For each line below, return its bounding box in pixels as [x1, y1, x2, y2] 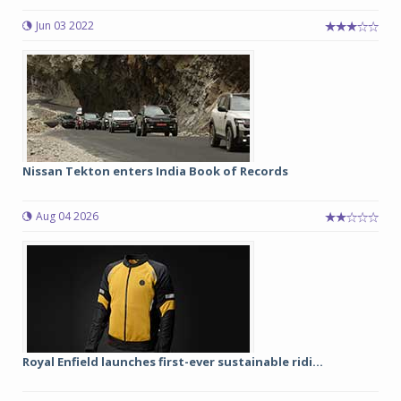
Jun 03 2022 [36, 18, 94, 33]
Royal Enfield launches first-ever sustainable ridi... [22, 354, 323, 370]
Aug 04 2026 [36, 209, 98, 224]
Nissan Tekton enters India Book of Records [22, 163, 288, 179]
